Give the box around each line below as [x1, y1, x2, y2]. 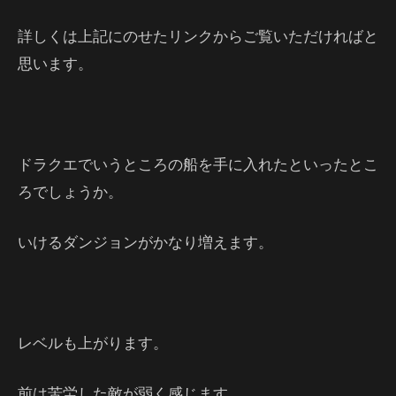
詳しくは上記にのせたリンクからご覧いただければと [18, 25, 378, 46]
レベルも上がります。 [18, 331, 168, 353]
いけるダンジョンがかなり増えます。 [18, 231, 273, 252]
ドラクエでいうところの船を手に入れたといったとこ [18, 153, 378, 174]
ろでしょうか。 [18, 180, 123, 202]
